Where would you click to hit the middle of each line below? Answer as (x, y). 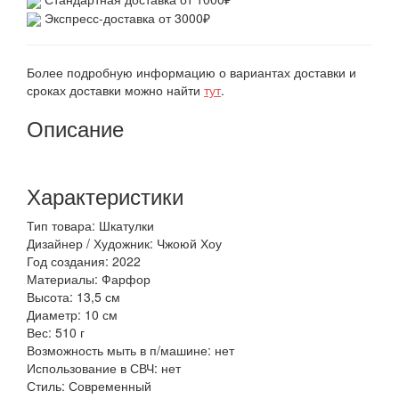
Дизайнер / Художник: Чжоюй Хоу (124, 243)
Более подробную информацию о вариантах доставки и (191, 72)
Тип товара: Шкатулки (90, 225)
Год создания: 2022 (84, 261)
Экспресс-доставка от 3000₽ (126, 17)
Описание (75, 127)
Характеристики (105, 195)
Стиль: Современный (89, 385)
